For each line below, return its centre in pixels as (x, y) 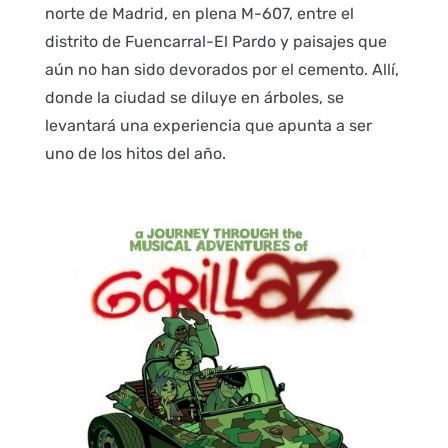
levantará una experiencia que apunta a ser (208, 125)
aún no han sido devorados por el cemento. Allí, (221, 69)
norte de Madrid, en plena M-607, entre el (199, 13)
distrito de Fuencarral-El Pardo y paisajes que (215, 41)
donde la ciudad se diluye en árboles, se (194, 97)
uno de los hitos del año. (135, 153)
